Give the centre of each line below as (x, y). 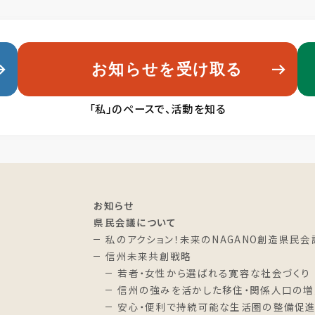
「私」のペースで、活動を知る (157, 109)
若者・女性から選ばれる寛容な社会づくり (214, 273)
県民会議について (135, 223)
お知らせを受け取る (167, 69)
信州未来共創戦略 (149, 256)
